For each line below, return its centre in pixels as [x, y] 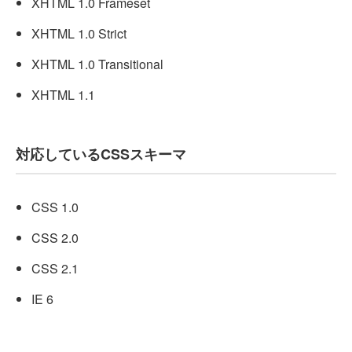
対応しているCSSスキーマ [101, 154]
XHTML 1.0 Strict [79, 34]
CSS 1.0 [55, 207]
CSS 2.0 [55, 238]
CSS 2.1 [55, 269]
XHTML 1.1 [63, 95]
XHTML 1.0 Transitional [97, 64]
